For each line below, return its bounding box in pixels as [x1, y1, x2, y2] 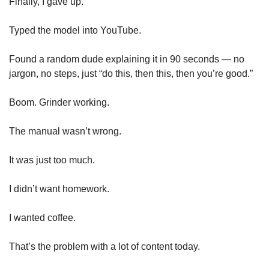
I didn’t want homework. [9, 183, 109, 194]
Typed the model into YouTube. [9, 25, 141, 35]
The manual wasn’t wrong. [9, 125, 121, 136]
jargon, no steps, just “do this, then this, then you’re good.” [9, 68, 253, 79]
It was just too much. [9, 154, 95, 165]
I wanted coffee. [9, 212, 76, 223]
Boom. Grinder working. [9, 97, 109, 107]
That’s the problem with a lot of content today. [9, 241, 200, 252]
